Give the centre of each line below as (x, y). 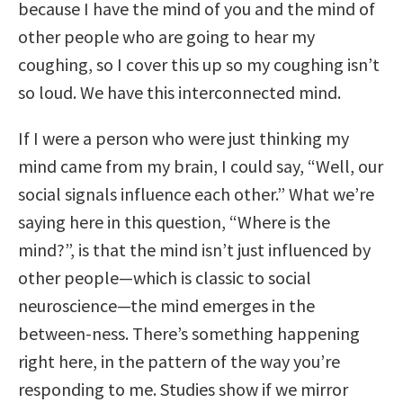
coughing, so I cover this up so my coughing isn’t (199, 64)
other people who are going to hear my (166, 36)
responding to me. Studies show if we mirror (183, 389)
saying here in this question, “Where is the (174, 221)
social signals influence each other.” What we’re (196, 193)
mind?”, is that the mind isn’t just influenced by (194, 249)
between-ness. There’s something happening (189, 333)
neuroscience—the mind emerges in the (166, 305)
